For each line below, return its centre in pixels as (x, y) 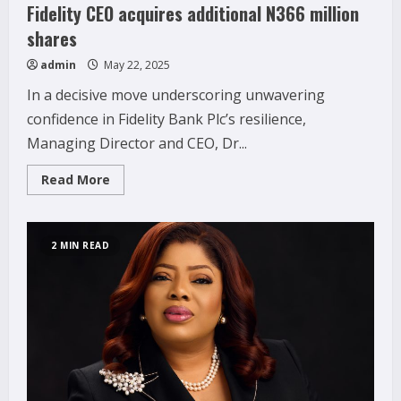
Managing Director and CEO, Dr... (137, 143)
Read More (76, 179)
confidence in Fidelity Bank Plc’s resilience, (166, 119)
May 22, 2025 (136, 64)
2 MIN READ (80, 245)
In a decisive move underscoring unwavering (176, 94)
